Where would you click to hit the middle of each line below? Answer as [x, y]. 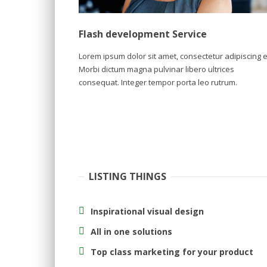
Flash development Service [143, 34]
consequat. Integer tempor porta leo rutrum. [158, 82]
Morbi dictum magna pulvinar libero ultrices [156, 69]
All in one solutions [131, 231]
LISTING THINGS [128, 176]
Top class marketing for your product [172, 252]
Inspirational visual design [147, 211]
